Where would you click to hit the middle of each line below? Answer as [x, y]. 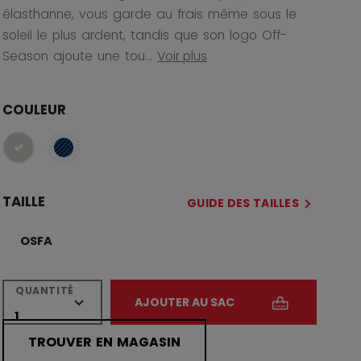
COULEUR [34, 109]
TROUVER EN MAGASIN [104, 342]
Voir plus [182, 56]
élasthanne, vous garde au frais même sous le [149, 14]
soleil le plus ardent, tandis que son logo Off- [145, 35]
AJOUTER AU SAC [184, 302]
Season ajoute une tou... [77, 56]
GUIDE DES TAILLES [243, 203]
